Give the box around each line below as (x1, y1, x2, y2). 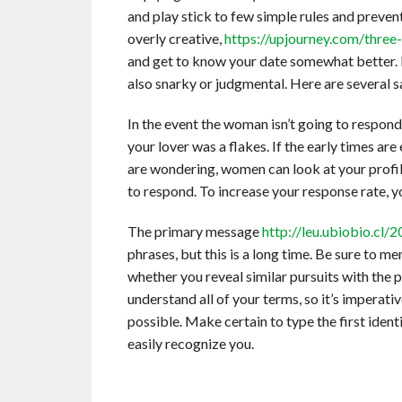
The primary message (127, 223, 262, 240)
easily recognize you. (127, 335, 254, 353)
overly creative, (127, 30, 224, 48)
